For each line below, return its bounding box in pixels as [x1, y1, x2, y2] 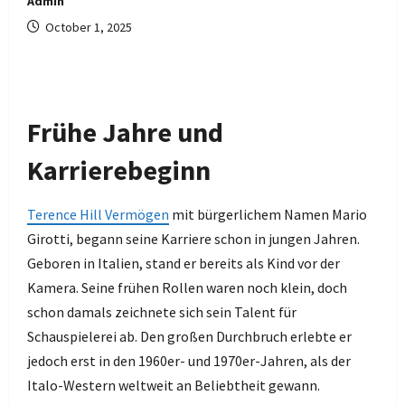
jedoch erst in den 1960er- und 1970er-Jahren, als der [27, 352, 351, 370]
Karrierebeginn [27, 153, 211, 187]
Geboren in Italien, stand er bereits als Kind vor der [27, 254, 340, 272]
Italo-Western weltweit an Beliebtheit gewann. [27, 376, 320, 394]
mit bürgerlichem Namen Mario [169, 205, 367, 223]
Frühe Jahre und [27, 115, 223, 149]
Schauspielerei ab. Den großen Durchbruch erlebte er [27, 327, 352, 345]
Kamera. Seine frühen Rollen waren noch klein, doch [27, 278, 347, 297]
